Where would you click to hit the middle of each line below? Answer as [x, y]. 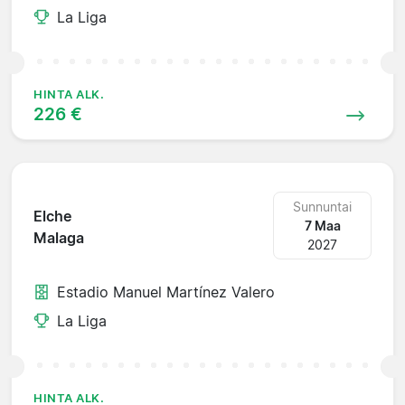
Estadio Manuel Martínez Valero [166, 292]
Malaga [59, 238]
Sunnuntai [323, 206]
